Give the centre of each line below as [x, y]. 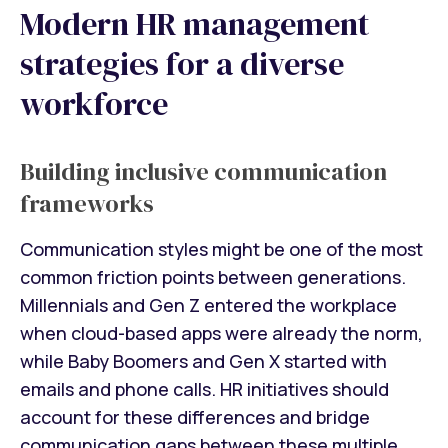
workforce [94, 104]
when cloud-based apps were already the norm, [221, 332]
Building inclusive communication [203, 172]
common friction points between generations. [213, 276]
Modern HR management [194, 24]
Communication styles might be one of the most [221, 248]
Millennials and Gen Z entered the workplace [208, 304]
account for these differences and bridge [195, 416]
